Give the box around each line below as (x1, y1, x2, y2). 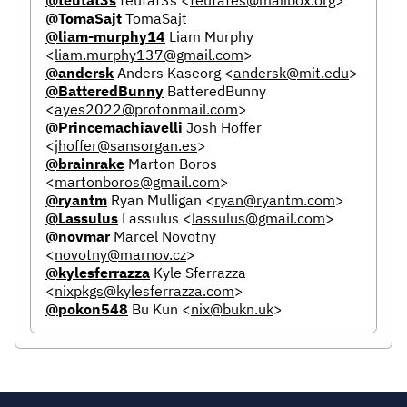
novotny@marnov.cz (55, 244, 186, 263)
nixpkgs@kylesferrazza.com (55, 281, 234, 300)
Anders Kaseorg (114, 63, 224, 82)
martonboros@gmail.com (55, 172, 220, 191)
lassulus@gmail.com (192, 208, 325, 227)
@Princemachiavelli (45, 117, 183, 136)
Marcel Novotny (110, 226, 216, 245)
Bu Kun (128, 299, 182, 318)
